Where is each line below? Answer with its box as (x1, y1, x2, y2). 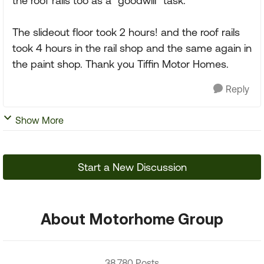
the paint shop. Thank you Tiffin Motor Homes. (12, 58, 229, 70)
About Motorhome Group (41, 210, 223, 227)
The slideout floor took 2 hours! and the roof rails (12, 26, 240, 38)
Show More (15, 115, 64, 126)
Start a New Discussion (77, 161, 187, 173)
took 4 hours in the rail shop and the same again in (12, 42, 252, 54)
